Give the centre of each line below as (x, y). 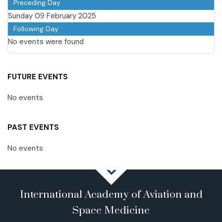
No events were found (46, 41)
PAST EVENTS (33, 127)
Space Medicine (111, 210)
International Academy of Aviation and (111, 194)
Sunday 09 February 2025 (52, 16)
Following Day (36, 28)
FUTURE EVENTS (38, 77)
